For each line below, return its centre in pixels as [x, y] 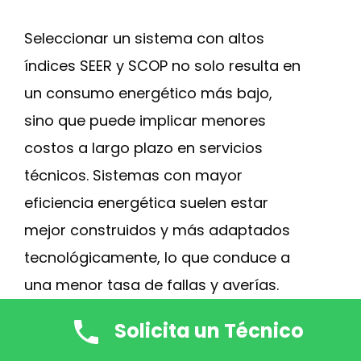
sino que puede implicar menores [145, 120]
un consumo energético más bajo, [148, 93]
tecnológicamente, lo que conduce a [157, 257]
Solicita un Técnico [209, 331]
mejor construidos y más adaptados [157, 230]
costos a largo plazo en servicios [143, 148]
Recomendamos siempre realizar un [155, 334]
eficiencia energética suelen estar [146, 203]
